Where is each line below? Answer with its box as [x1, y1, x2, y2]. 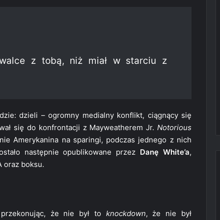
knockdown [106, 209, 146, 219]
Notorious [157, 123, 192, 133]
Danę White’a [140, 147, 190, 157]
